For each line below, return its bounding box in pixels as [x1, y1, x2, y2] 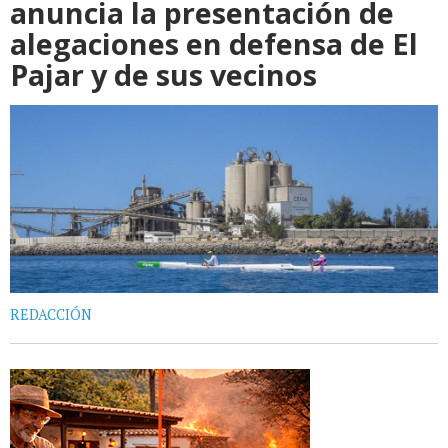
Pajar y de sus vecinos [10, 55, 317, 95]
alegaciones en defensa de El [10, 24, 418, 64]
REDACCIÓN [10, 304, 92, 324]
